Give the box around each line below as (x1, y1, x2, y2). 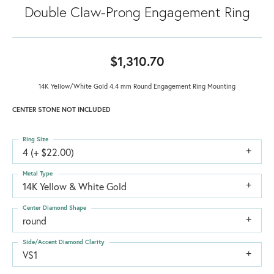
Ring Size (23, 135, 48, 143)
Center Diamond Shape (23, 203, 86, 212)
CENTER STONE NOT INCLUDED (12, 104, 111, 114)
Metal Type (23, 169, 53, 177)
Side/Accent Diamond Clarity (23, 237, 105, 246)
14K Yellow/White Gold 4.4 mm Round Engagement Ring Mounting (39, 81, 235, 91)
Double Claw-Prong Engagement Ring (24, 2, 250, 21)
